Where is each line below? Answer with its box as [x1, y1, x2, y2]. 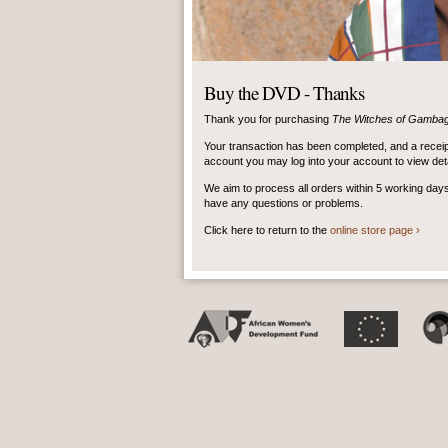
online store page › [330, 224, 420, 236]
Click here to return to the [204, 224, 330, 236]
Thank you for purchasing [204, 113, 332, 125]
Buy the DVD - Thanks [204, 80, 364, 105]
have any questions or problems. [204, 197, 363, 209]
